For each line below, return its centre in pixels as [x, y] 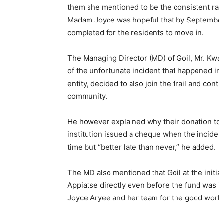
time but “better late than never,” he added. [142, 147]
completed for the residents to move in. [136, 33]
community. [87, 96]
